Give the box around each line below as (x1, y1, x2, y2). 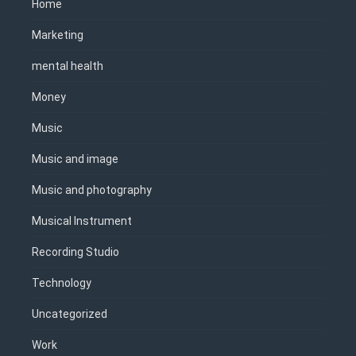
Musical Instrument (32, 215, 132, 228)
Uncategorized (32, 308, 107, 321)
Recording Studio (32, 246, 119, 259)
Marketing (32, 29, 83, 42)
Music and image (32, 153, 118, 166)
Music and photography (32, 184, 152, 197)
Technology (32, 277, 91, 290)
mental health (32, 60, 103, 73)
